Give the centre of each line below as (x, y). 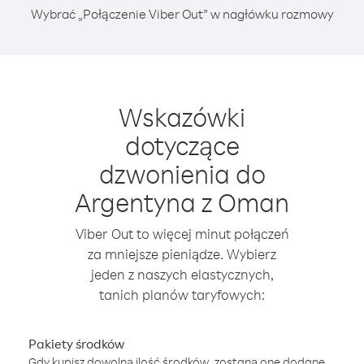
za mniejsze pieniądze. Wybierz (182, 254)
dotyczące (182, 145)
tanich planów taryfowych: (182, 295)
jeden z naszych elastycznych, (182, 274)
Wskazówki (182, 117)
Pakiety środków (76, 344)
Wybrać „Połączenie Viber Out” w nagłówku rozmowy (182, 14)
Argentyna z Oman (182, 202)
